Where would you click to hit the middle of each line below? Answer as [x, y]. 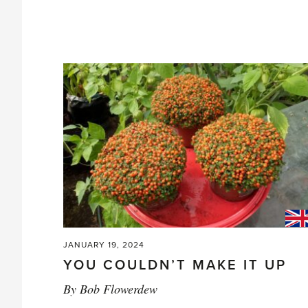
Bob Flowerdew [119, 289]
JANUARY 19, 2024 [104, 245]
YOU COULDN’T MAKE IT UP [175, 266]
